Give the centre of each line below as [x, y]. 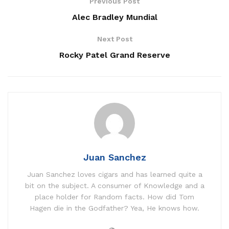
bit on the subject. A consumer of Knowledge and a [114, 186]
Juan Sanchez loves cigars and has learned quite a [114, 175]
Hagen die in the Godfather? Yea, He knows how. [114, 208]
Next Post [114, 39]
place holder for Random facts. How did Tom [114, 197]
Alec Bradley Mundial [114, 17]
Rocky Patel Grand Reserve [114, 55]
